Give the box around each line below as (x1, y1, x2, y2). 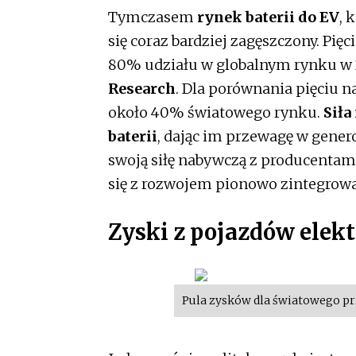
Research (108, 79, 176, 98)
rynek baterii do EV (194, 7, 339, 26)
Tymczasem (108, 7, 194, 26)
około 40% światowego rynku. (108, 103, 323, 122)
